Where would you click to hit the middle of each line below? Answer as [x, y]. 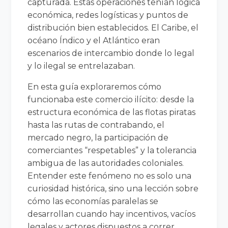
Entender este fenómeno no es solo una [110, 176]
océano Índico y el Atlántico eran [94, 40]
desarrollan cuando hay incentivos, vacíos [112, 214]
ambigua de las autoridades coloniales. [106, 163]
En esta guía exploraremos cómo [95, 87]
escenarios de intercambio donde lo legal [111, 53]
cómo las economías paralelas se [93, 201]
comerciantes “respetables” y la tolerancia [112, 150]
